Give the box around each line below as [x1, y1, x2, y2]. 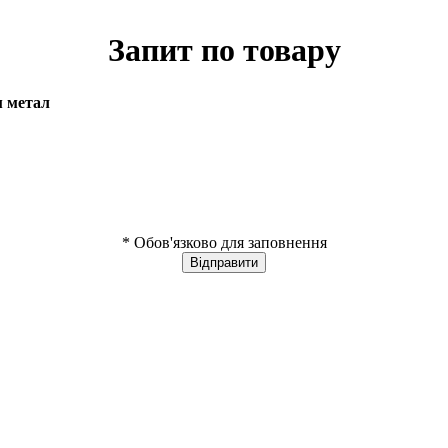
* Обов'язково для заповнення [121, 233, 327, 251]
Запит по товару [107, 32, 341, 69]
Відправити [190, 254, 258, 270]
